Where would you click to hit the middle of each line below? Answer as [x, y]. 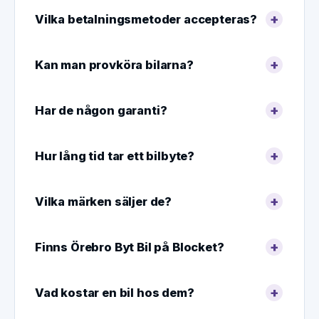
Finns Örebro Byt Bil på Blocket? [130, 247]
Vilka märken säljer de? [104, 202]
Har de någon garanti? [101, 111]
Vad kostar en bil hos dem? [115, 293]
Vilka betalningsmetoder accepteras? [146, 20]
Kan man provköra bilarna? [114, 65]
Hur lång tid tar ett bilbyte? [115, 156]
